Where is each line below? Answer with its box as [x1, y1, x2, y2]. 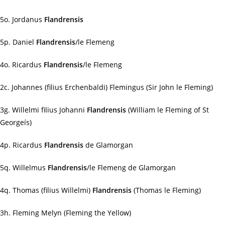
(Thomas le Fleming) [132, 185, 201, 195]
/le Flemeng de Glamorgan [87, 163, 176, 172]
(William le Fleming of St [126, 105, 209, 115]
